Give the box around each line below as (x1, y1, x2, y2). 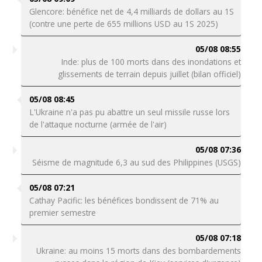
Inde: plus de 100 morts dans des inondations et (61, 56, 242, 67)
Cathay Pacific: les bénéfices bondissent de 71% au (29, 195, 219, 206)
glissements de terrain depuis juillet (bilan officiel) (58, 68, 242, 80)
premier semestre (29, 207, 96, 218)
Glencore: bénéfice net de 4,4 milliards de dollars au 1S (29, 6, 234, 17)
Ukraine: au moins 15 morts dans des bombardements (36, 245, 242, 256)
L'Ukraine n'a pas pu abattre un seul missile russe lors (29, 106, 230, 118)
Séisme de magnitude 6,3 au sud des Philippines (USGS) (32, 157, 242, 168)
